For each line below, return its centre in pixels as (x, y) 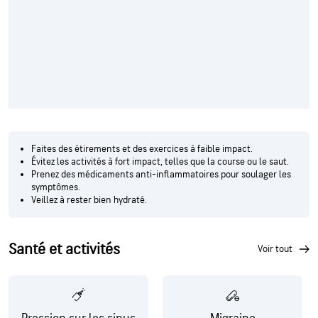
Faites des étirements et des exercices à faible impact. (142, 148)
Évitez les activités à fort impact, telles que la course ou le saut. (160, 161)
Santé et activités (64, 249)
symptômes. (56, 187)
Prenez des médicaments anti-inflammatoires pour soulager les (161, 174)
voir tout (278, 249)
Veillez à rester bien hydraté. (89, 199)
